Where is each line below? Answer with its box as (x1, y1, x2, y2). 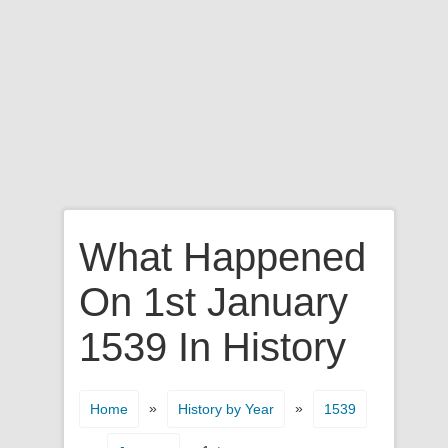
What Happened (79, 235, 366, 279)
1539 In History (79, 325, 346, 369)
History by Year (178, 401, 274, 417)
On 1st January (79, 280, 348, 324)
